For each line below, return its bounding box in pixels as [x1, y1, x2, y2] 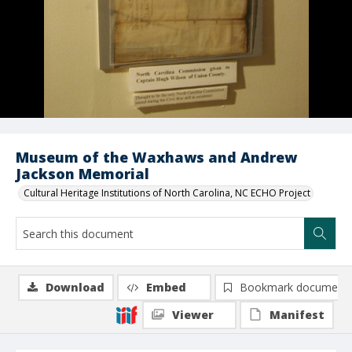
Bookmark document [240, 280, 348, 295]
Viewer [172, 307, 214, 322]
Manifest [269, 307, 324, 322]
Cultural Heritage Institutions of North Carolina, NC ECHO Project [24, 186, 310, 200]
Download [46, 280, 104, 295]
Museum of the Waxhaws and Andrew [16, 148, 297, 167]
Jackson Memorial [16, 164, 149, 183]
